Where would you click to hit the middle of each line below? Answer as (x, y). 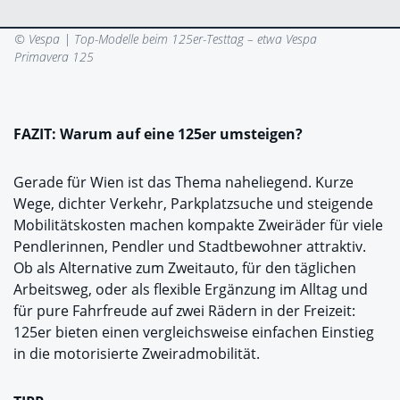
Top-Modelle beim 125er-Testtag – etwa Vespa (194, 38)
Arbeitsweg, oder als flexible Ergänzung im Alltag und (191, 289)
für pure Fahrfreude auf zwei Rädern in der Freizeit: (184, 310)
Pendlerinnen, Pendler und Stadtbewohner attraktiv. (190, 246)
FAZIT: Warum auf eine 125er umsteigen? (158, 133)
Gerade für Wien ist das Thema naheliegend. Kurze (183, 182)
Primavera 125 (54, 56)
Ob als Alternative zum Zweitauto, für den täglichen (185, 267)
